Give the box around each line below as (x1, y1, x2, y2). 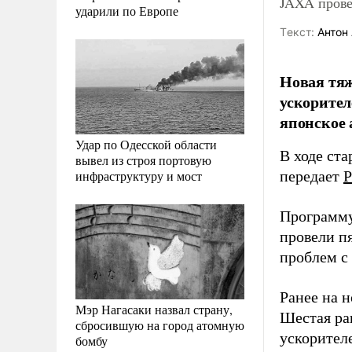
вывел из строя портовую (75, 151, 211, 168)
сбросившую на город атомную (75, 316, 244, 333)
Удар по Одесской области (75, 135, 217, 152)
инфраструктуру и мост (75, 167, 202, 184)
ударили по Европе (75, 2, 178, 19)
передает (280, 167, 343, 185)
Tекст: (280, 25, 314, 38)
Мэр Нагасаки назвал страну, (75, 300, 233, 317)
